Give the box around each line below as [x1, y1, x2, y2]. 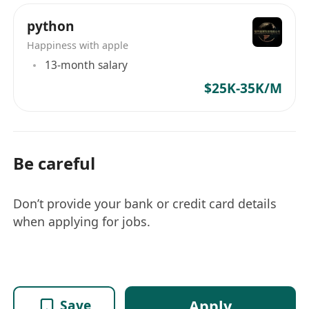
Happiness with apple [27, 38, 129, 52]
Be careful [13, 152, 96, 175]
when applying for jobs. [13, 212, 151, 230]
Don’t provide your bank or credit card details [13, 195, 277, 212]
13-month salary [45, 57, 128, 73]
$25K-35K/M [203, 79, 282, 98]
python [27, 17, 75, 35]
